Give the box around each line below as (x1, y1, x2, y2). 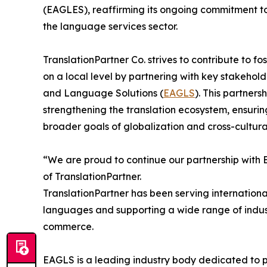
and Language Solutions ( (43, 87, 163, 100)
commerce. (43, 221, 94, 233)
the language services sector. (43, 20, 178, 33)
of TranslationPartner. (43, 170, 141, 183)
